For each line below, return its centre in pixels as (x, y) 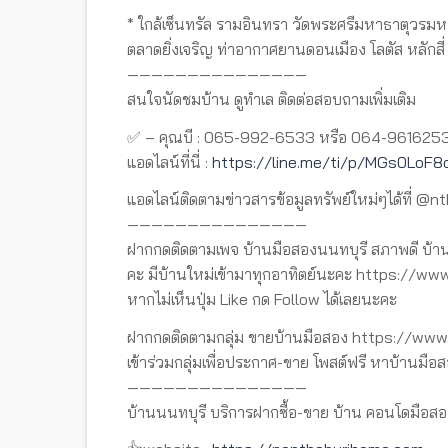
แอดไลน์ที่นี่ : (169, 161)
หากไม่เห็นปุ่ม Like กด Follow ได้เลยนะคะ (262, 299)
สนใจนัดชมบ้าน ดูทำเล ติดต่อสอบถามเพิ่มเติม (271, 99)
